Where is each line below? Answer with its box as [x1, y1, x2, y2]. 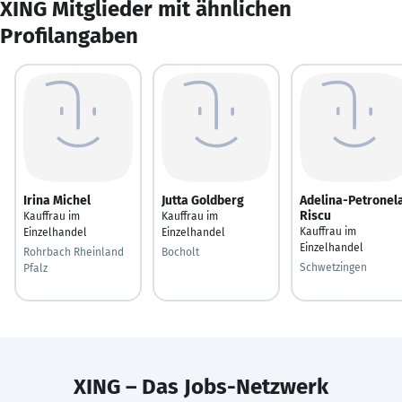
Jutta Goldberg [162, 192, 244, 208]
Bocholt [162, 245, 199, 258]
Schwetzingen [300, 260, 367, 274]
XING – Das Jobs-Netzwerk [74, 373, 328, 399]
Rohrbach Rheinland [23, 245, 124, 258]
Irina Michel [23, 192, 91, 208]
